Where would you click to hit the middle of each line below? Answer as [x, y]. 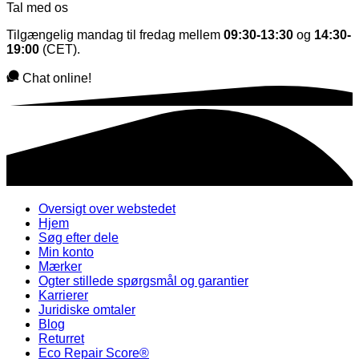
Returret [61, 339]
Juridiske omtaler [87, 310]
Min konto [66, 252]
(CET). [60, 49]
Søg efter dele [79, 238]
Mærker [60, 267]
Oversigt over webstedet [107, 209]
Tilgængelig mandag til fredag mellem [115, 35]
